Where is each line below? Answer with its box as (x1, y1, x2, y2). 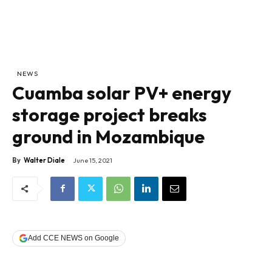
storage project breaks (12, 103, 207, 127)
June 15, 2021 (73, 156, 112, 165)
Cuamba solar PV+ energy (12, 81, 231, 105)
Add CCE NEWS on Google (28, 234, 119, 243)
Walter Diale (24, 156, 65, 165)
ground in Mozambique (12, 125, 205, 149)
